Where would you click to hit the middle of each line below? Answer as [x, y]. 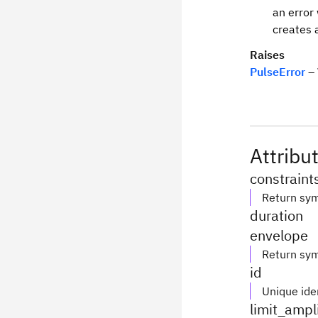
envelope [279, 235]
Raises [267, 55]
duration [276, 215]
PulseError [278, 72]
